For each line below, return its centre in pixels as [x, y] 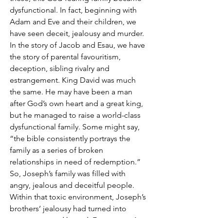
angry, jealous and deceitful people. [72, 185]
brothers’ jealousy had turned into [68, 209]
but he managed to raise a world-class [75, 115]
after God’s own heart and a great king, [76, 103]
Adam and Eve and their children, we [73, 22]
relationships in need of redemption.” [75, 162]
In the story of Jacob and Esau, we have [77, 45]
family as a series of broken [56, 150]
